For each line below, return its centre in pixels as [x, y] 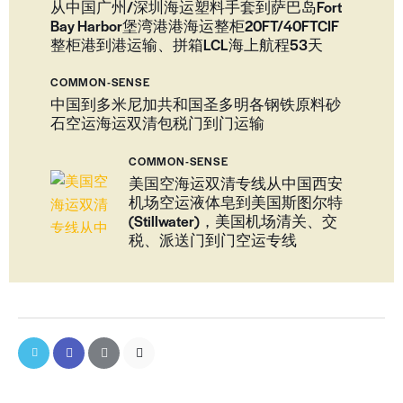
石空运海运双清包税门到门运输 [157, 123]
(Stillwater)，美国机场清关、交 [233, 220]
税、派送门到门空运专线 [213, 239]
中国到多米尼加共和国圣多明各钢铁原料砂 [196, 104]
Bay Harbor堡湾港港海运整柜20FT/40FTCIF [195, 26]
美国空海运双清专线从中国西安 [236, 183]
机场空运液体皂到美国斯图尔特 [236, 201]
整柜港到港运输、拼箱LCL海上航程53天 [187, 45]
